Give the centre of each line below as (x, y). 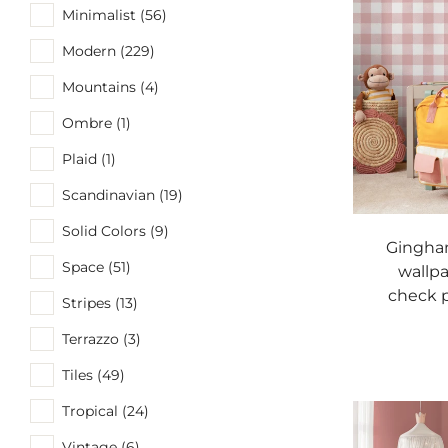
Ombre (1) (96, 122)
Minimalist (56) (114, 14)
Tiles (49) (93, 374)
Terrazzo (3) (101, 338)
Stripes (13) (100, 302)
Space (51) (96, 266)
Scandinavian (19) (122, 194)
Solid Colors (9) (115, 230)
